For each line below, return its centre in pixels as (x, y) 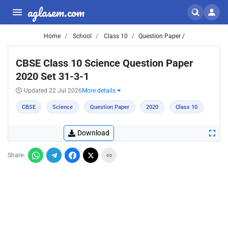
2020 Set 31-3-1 (52, 76)
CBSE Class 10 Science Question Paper (104, 63)
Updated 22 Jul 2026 (53, 91)
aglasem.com (56, 12)
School (81, 36)
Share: (16, 155)
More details (99, 91)
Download (93, 133)
